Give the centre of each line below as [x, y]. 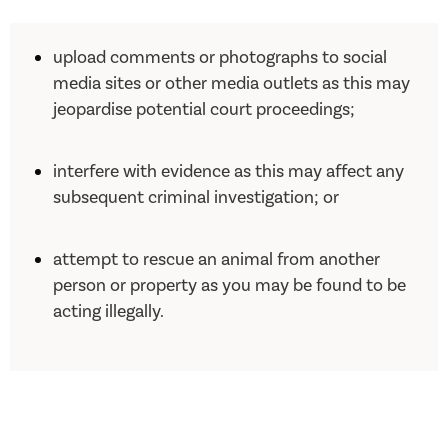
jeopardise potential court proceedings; [204, 110]
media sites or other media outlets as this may [232, 84]
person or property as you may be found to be [230, 286]
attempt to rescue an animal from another [217, 260]
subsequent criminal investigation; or [196, 198]
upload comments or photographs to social [220, 58]
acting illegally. [109, 312]
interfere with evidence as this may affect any [229, 172]
